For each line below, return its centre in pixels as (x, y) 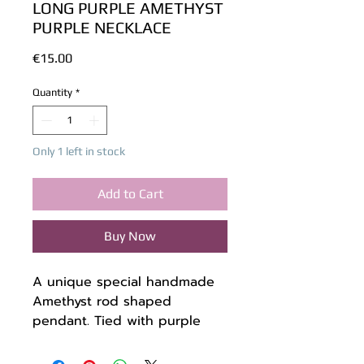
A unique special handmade (123, 282)
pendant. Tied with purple (117, 321)
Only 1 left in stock (79, 151)
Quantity (52, 93)
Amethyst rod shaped (102, 301)
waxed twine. (75, 340)
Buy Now (130, 236)
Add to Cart (130, 193)
